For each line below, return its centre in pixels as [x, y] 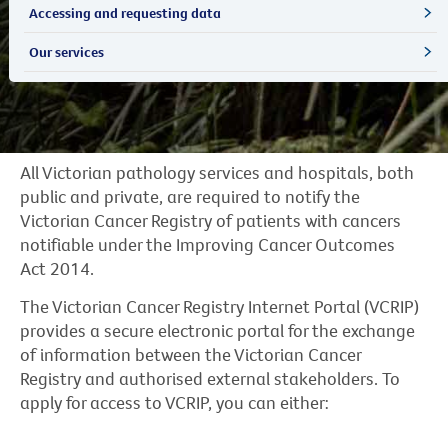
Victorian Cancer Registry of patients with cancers [210, 220]
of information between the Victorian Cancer [190, 354]
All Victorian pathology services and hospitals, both [217, 172]
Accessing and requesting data [124, 12]
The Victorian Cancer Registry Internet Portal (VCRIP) [219, 306]
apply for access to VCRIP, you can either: [174, 402]
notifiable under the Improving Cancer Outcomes [207, 244]
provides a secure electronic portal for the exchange [217, 330]
